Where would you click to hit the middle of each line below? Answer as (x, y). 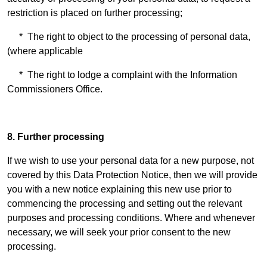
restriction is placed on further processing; (95, 13)
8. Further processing (56, 137)
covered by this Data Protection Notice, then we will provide (132, 175)
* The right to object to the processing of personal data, (129, 37)
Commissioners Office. (55, 89)
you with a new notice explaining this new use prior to (119, 189)
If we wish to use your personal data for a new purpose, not (131, 161)
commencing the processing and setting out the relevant (125, 204)
